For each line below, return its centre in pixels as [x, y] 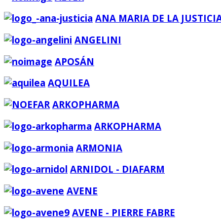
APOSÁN [74, 61]
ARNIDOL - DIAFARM [117, 169]
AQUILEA [69, 83]
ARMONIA [99, 147]
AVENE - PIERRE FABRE [124, 212]
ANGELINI [98, 40]
